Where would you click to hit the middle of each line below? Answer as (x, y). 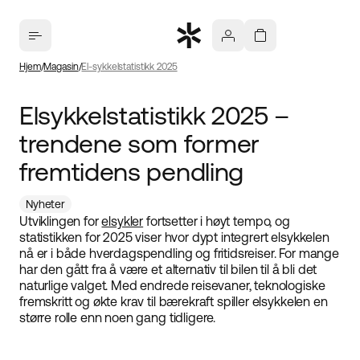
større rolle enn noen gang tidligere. (118, 317)
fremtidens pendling (131, 171)
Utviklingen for (61, 221)
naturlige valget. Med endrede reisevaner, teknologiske (172, 285)
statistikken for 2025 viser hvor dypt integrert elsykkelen (174, 237)
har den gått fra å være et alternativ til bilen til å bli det (168, 269)
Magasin (61, 66)
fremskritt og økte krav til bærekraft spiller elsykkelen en (174, 301)
